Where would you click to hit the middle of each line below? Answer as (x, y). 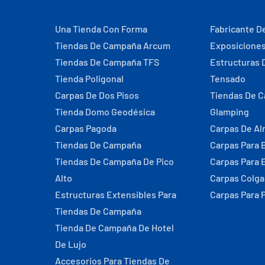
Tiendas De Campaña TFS (107, 62)
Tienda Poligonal (89, 78)
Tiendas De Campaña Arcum (112, 45)
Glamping (230, 111)
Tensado (228, 78)
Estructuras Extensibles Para (115, 194)
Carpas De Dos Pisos (97, 95)
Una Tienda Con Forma (101, 28)
